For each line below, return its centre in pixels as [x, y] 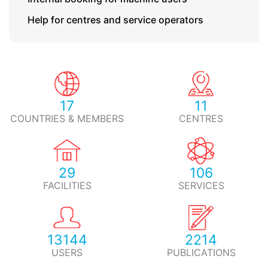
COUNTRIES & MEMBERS [67, 118]
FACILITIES [67, 185]
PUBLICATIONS [201, 252]
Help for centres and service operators [115, 20]
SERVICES [201, 185]
